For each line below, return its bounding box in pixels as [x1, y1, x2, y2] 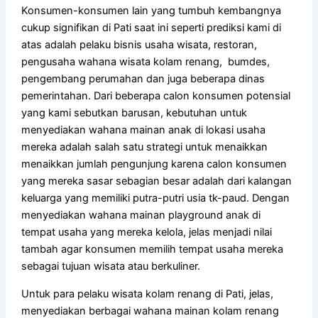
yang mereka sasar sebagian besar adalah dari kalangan [21, 175, 292, 188]
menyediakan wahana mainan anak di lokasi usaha [21, 124, 266, 137]
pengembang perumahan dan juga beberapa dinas [21, 72, 265, 86]
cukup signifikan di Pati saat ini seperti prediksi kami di [21, 21, 282, 35]
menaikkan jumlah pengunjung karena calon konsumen [21, 158, 287, 171]
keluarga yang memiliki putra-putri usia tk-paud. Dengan [21, 192, 290, 205]
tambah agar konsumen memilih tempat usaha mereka [21, 243, 284, 256]
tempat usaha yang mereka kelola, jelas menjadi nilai [21, 226, 273, 239]
